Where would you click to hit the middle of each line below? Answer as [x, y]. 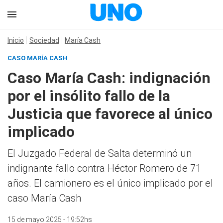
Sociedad [44, 40]
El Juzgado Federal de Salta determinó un [100, 153]
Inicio [16, 40]
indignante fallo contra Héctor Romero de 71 [104, 168]
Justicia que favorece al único [110, 114]
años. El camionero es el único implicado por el [110, 183]
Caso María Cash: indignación [109, 78]
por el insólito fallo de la [89, 96]
